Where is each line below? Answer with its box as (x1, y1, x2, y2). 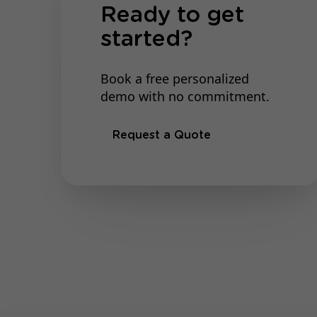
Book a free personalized (100, 70, 250, 88)
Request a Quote (113, 129, 212, 141)
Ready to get (100, 4, 245, 27)
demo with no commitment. (100, 88, 270, 105)
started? (100, 28, 193, 51)
